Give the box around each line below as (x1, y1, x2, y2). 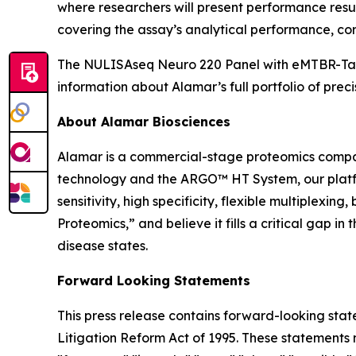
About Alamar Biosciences (57, 114, 230, 130)
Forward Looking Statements (57, 273, 250, 289)
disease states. (57, 238, 148, 254)
